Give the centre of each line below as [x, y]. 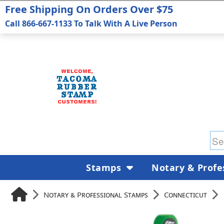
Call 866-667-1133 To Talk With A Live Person [91, 23]
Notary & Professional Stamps [96, 194]
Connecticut [185, 194]
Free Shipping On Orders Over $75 [89, 9]
